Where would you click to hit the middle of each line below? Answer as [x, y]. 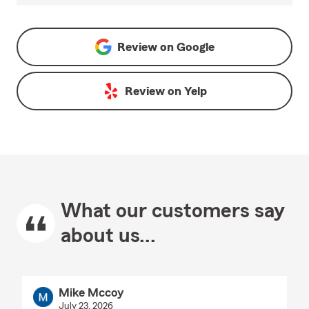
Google [195, 47]
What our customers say [173, 211]
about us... [108, 236]
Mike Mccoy [91, 293]
